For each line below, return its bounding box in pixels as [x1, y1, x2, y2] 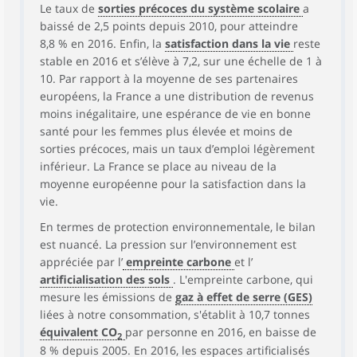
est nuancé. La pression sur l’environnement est [40, 237, 296, 252]
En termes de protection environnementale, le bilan [40, 219, 316, 234]
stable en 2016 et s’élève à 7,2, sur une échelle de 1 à [40, 53, 322, 69]
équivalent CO [40, 324, 117, 339]
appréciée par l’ [40, 254, 123, 269]
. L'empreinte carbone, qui [173, 272, 313, 287]
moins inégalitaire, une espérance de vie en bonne [40, 106, 311, 121]
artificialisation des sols [40, 272, 170, 287]
